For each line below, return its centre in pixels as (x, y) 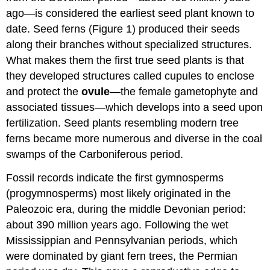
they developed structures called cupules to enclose (130, 76)
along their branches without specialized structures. (129, 45)
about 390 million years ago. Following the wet (118, 225)
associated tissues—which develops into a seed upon (135, 108)
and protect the (44, 92)
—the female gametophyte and (184, 92)
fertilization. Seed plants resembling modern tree (123, 123)
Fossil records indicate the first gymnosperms (115, 178)
